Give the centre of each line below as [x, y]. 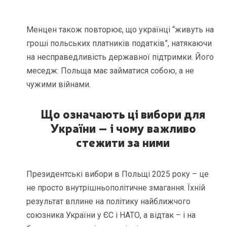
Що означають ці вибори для [123, 113]
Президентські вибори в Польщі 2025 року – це [118, 174]
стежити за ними [123, 142]
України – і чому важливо [123, 127]
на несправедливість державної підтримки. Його [120, 57]
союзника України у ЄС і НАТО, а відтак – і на [111, 215]
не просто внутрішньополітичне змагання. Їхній [116, 188]
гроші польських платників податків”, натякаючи [119, 43]
